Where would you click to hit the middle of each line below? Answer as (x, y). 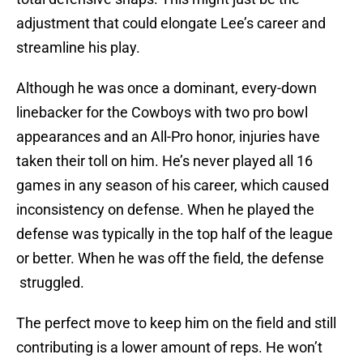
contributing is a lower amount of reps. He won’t (169, 348)
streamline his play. (78, 48)
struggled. (50, 283)
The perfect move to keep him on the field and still (176, 323)
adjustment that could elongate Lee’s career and (171, 23)
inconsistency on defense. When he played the (165, 210)
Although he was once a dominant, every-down (167, 88)
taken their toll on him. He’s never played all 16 (164, 161)
